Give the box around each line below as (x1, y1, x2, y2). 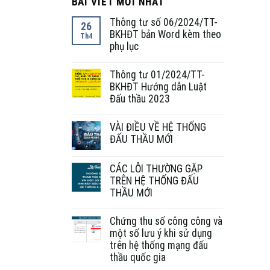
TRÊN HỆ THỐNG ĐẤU (109, 174, 199, 187)
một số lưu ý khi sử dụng (109, 227, 212, 239)
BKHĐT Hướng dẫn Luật (109, 80, 207, 93)
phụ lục (109, 40, 139, 52)
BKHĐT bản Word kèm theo (109, 28, 221, 40)
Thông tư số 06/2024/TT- (109, 16, 218, 28)
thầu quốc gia (109, 251, 166, 263)
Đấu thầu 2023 (109, 92, 170, 105)
